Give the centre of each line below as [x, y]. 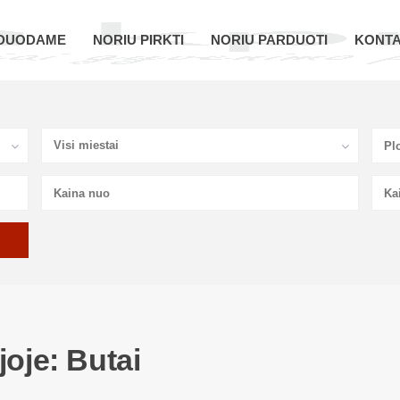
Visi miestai [86, 145]
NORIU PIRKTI [138, 40]
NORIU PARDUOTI [269, 40]
